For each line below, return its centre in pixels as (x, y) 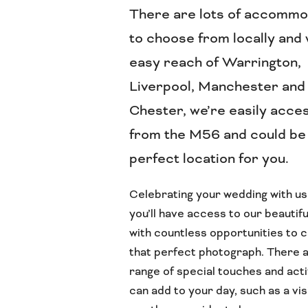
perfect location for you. (209, 159)
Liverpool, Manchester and (218, 87)
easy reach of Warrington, (216, 63)
